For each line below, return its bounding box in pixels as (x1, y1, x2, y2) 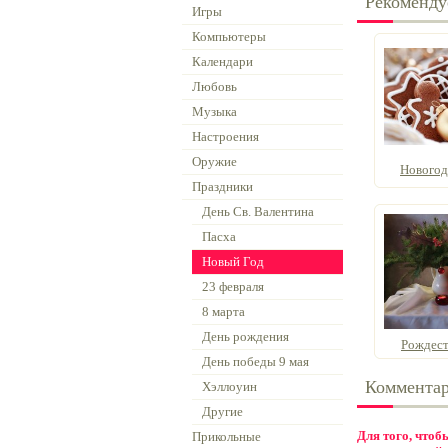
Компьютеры (192, 29, 266, 44)
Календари (192, 54, 253, 69)
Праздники (192, 179, 253, 194)
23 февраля (202, 279, 264, 294)
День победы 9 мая (202, 354, 309, 369)
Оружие (192, 154, 237, 169)
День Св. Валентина (202, 204, 314, 219)
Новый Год (202, 254, 264, 269)
